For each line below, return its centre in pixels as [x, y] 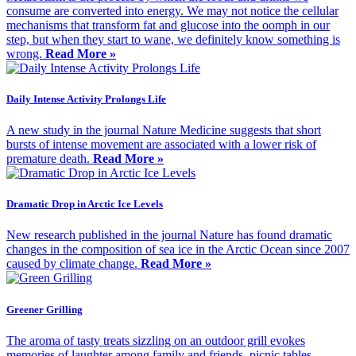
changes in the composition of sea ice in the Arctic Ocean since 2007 [178, 250]
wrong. [26, 53]
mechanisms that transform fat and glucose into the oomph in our [168, 25]
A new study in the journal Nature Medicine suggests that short [164, 130]
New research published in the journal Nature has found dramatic [169, 235]
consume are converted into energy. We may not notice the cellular [172, 10]
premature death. [50, 159]
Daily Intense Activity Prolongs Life [86, 99]
